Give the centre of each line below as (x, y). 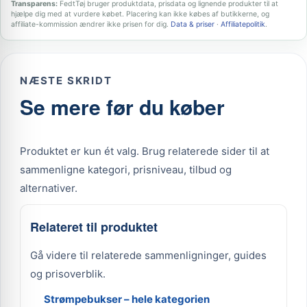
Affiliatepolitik (243, 24)
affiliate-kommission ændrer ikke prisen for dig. (91, 24)
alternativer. (49, 188)
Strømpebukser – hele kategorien (127, 299)
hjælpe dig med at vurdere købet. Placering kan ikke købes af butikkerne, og (140, 14)
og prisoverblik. (68, 274)
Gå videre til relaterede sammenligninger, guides (148, 255)
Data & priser (193, 24)
